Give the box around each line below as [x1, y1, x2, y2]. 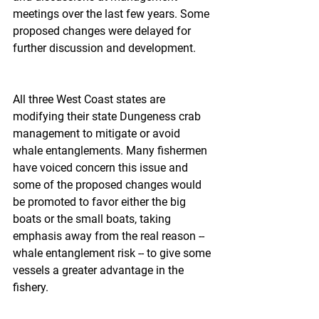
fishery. [13, 281, 48, 294]
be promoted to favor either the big [13, 195, 189, 209]
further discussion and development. [13, 41, 196, 55]
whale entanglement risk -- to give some [13, 246, 214, 260]
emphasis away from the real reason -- [13, 229, 207, 243]
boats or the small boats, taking [13, 212, 174, 226]
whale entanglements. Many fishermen [13, 144, 210, 157]
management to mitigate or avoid [13, 127, 183, 140]
